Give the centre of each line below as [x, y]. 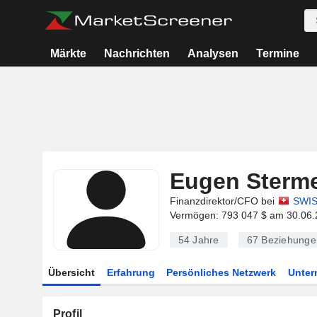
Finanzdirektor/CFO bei [222, 201]
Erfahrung [131, 272]
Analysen [213, 53]
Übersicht [71, 272]
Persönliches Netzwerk [221, 272]
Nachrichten [137, 53]
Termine [277, 53]
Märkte [69, 53]
